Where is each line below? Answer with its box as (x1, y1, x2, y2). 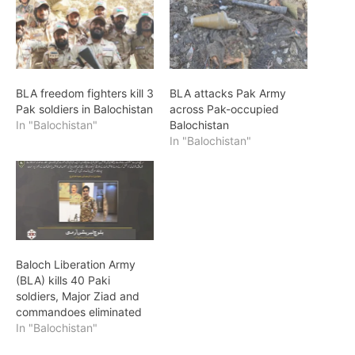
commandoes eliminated (16, 304, 142, 319)
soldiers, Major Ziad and (16, 288, 139, 303)
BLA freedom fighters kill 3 (16, 86, 154, 101)
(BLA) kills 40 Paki (16, 273, 110, 287)
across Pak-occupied (170, 102, 279, 116)
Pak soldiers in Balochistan (16, 102, 153, 116)
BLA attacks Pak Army (170, 86, 286, 101)
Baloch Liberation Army (16, 257, 136, 271)
